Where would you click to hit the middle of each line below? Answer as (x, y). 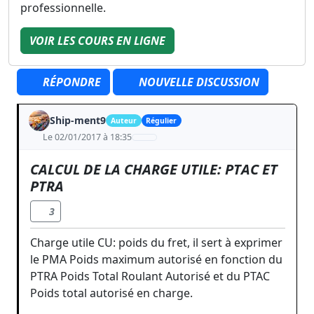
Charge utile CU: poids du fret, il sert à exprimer (156, 243)
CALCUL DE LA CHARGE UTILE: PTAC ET (154, 169)
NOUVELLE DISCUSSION (198, 82)
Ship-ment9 (78, 120)
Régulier (162, 121)
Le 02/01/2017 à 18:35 (87, 137)
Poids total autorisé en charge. (111, 293)
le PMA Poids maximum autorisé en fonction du (156, 259)
